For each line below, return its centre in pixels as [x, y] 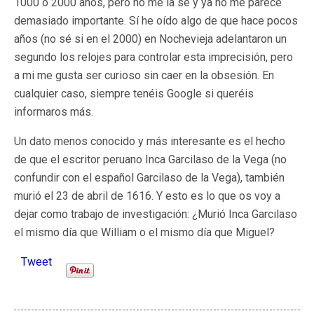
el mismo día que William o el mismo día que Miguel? [144, 232]
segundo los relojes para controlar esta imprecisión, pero [153, 57]
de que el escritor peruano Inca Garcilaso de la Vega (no [150, 159]
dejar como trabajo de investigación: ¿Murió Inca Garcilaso [156, 214]
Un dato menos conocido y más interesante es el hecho [150, 141]
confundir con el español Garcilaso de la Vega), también [149, 178]
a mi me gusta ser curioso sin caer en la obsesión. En [144, 75]
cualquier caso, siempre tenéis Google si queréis [134, 94]
